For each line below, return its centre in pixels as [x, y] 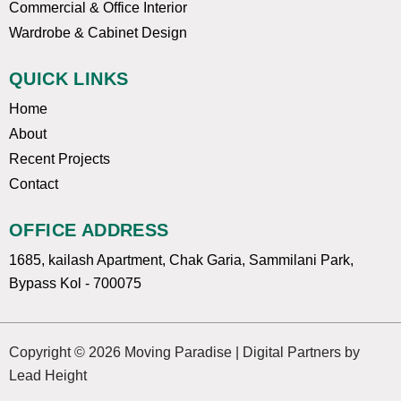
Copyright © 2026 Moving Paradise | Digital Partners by [184, 353]
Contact [34, 184]
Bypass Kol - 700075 [75, 284]
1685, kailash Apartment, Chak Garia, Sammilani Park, [181, 260]
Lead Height [48, 376]
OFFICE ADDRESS [89, 230]
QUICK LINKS [69, 79]
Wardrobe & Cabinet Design [98, 33]
